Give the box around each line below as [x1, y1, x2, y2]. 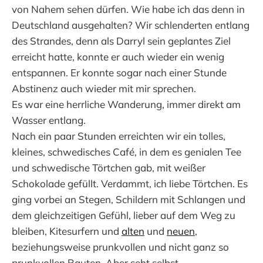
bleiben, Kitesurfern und [12, 224, 122, 237]
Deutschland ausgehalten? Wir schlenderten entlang [12, 18, 249, 31]
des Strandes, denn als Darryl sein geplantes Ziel [12, 34, 231, 47]
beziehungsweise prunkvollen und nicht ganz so [12, 240, 229, 253]
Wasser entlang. [12, 113, 86, 126]
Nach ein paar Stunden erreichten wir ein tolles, [12, 129, 225, 142]
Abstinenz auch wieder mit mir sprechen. [12, 82, 196, 95]
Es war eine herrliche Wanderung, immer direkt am [12, 97, 241, 110]
